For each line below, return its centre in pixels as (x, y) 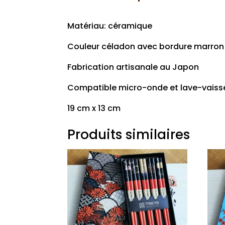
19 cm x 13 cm (94, 108)
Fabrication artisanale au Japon (133, 67)
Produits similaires (129, 135)
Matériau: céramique (110, 26)
